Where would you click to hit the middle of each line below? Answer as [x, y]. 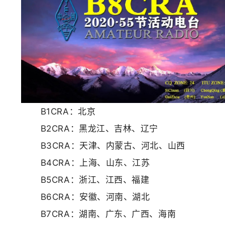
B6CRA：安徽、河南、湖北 [86, 197]
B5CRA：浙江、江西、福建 [85, 180]
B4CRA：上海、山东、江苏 [86, 163]
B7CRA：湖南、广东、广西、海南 [99, 214]
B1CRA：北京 [59, 112]
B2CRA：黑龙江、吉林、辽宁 [90, 129]
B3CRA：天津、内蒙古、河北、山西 [103, 146]
